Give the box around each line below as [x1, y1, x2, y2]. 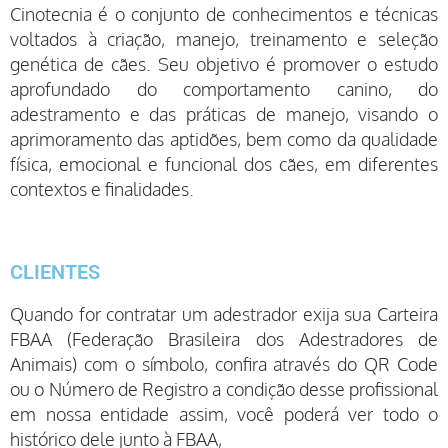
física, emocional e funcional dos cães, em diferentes [10, 152, 438, 175]
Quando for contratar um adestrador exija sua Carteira [10, 302, 438, 325]
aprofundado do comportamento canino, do [10, 77, 438, 100]
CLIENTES [10, 259, 100, 284]
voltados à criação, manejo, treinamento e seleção [10, 27, 438, 50]
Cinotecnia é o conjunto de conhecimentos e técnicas [10, 2, 438, 25]
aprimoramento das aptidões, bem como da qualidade [10, 127, 438, 150]
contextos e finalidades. [10, 177, 194, 200]
